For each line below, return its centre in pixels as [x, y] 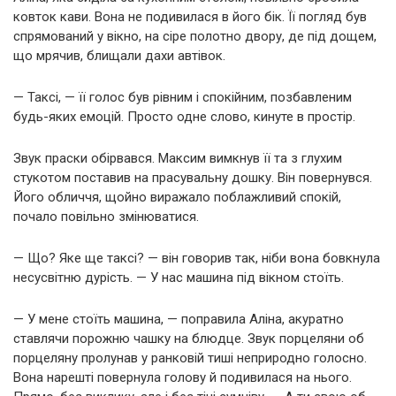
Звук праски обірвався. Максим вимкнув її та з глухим [178, 159]
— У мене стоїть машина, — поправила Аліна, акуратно [179, 320]
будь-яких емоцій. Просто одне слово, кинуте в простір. [184, 117]
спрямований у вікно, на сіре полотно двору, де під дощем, [195, 37]
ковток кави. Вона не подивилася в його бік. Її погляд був [190, 17]
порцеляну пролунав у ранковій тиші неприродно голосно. [190, 358]
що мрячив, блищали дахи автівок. [119, 56]
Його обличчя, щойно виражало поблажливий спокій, [177, 198]
